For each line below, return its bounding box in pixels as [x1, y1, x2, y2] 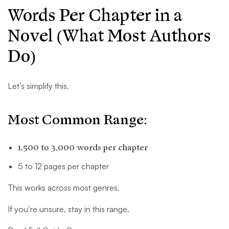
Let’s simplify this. [8, 81, 69, 91]
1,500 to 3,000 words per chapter [18, 142, 148, 154]
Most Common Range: [8, 111, 147, 129]
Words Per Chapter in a [8, 5, 182, 27]
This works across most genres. [8, 182, 120, 193]
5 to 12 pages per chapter [18, 161, 109, 172]
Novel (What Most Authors [8, 25, 211, 48]
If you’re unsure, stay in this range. [8, 204, 129, 215]
